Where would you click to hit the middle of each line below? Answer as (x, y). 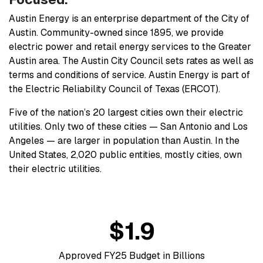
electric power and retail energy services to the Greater (130, 46)
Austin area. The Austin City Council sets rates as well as (131, 60)
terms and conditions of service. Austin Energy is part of (129, 75)
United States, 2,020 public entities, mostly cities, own (125, 154)
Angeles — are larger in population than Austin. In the (124, 140)
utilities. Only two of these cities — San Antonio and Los (128, 126)
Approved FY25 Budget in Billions (132, 255)
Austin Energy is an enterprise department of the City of (129, 18)
